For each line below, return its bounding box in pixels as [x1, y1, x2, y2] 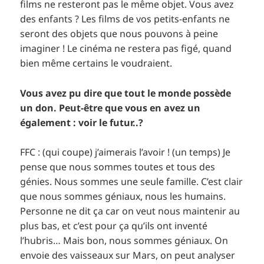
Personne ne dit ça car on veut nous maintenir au [20, 204, 240, 218]
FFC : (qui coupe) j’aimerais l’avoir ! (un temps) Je [20, 146, 231, 159]
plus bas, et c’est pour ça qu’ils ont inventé [20, 219, 208, 233]
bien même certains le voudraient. [20, 57, 173, 70]
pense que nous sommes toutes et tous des [20, 160, 216, 174]
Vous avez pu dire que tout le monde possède [20, 86, 232, 100]
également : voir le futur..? [20, 115, 144, 129]
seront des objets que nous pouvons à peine [20, 27, 219, 41]
